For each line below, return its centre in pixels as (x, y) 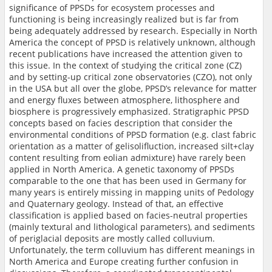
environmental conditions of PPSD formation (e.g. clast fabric (133, 134)
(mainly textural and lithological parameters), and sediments (132, 226)
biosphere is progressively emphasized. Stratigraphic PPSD (129, 111)
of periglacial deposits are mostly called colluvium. (112, 238)
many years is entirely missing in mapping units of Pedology (131, 192)
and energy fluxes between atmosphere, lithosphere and (124, 100)
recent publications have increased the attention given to (126, 53)
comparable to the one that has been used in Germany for (128, 180)
